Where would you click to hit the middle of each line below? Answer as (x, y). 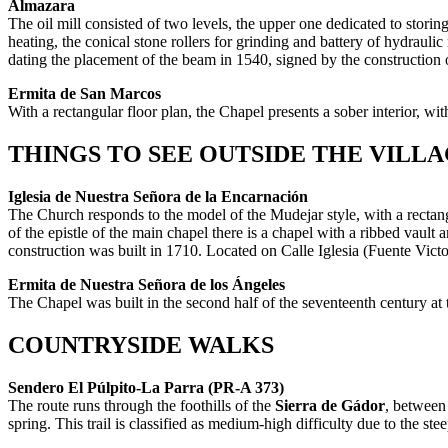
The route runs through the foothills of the (141, 405)
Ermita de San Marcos (84, 94)
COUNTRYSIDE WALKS (141, 344)
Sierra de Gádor (330, 405)
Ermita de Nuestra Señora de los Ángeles (146, 284)
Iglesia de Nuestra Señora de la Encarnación (158, 196)
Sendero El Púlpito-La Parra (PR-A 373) (146, 387)
